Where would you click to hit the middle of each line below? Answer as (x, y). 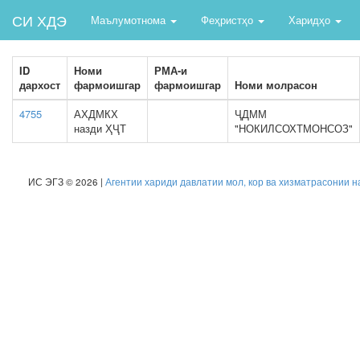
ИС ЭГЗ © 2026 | (67, 182)
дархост (40, 85)
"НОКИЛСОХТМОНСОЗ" (294, 128)
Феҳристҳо (229, 20)
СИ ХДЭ (39, 20)
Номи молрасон (276, 85)
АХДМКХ (96, 114)
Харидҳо (311, 20)
